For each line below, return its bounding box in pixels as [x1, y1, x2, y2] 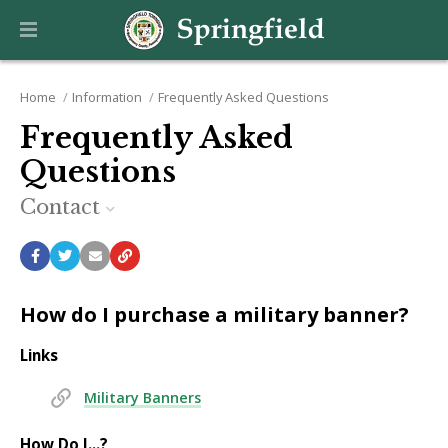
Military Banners [83, 387, 201, 407]
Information [71, 88, 142, 107]
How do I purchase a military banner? [20, 299, 409, 328]
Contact [20, 194, 106, 220]
